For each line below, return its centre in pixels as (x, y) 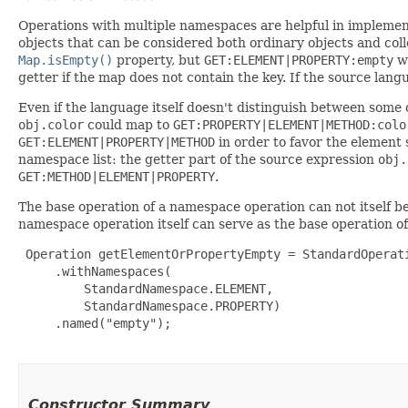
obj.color (51, 124)
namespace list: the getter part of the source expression (198, 159)
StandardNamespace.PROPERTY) (149, 306)
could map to (128, 124)
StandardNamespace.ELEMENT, (146, 288)
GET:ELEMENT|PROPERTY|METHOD (117, 142)
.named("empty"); (95, 323)
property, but (158, 60)
